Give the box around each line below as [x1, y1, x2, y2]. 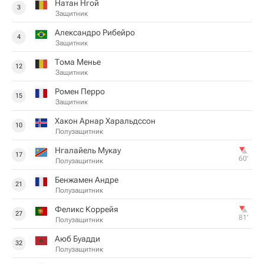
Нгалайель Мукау [55, 146, 121, 155]
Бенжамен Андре [55, 175, 118, 184]
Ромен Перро [55, 87, 105, 96]
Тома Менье [55, 57, 101, 67]
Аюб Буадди [55, 234, 100, 243]
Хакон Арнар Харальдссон [55, 116, 156, 126]
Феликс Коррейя [55, 204, 118, 214]
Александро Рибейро [55, 28, 135, 37]
